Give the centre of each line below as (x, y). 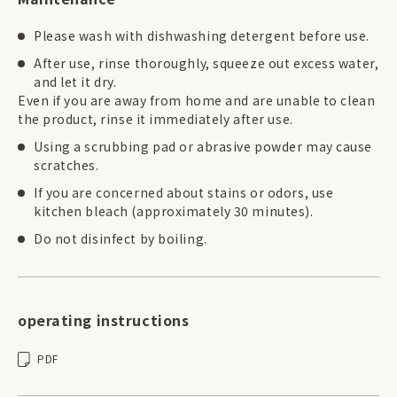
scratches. (66, 165)
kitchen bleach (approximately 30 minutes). (174, 211)
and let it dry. (75, 82)
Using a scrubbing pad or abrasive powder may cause (203, 147)
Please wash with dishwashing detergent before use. (202, 36)
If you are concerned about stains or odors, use (184, 193)
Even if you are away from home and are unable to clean (197, 101)
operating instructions (104, 320)
